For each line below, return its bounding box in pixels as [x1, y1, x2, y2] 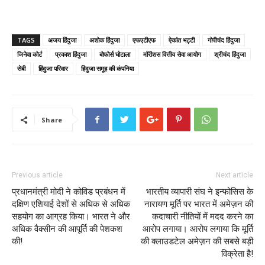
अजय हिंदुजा [48, 35, 76, 44]
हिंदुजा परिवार [38, 63, 68, 73]
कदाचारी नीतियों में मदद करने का [152, 211, 253, 222]
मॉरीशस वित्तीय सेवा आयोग [143, 49, 201, 59]
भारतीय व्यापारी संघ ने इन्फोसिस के [146, 186, 253, 197]
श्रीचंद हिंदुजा [214, 49, 245, 59]
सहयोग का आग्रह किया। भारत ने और [12, 211, 130, 222]
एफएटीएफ [132, 35, 156, 44]
